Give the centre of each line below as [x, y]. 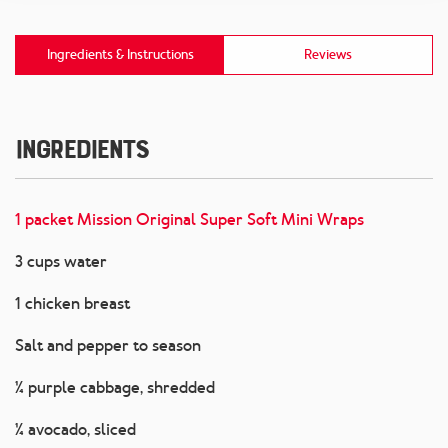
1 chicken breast [72, 304]
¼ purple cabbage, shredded [115, 388]
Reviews [328, 55]
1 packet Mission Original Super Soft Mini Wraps [189, 220]
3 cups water [61, 262]
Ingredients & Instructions [120, 55]
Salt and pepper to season [108, 346]
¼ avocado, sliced [75, 430]
